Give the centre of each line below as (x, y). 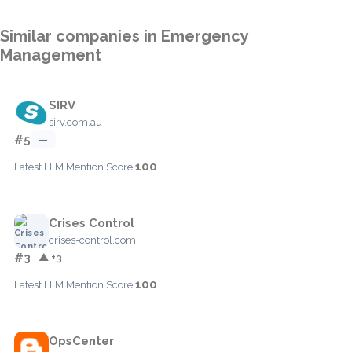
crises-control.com (92, 240)
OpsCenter (81, 341)
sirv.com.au (75, 122)
